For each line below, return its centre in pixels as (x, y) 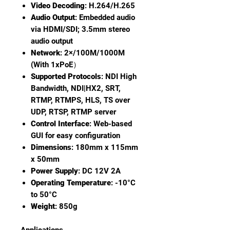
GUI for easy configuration (75, 136)
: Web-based (111, 124)
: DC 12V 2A (99, 171)
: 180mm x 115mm (105, 148)
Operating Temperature (71, 183)
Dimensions (51, 148)
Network (45, 53)
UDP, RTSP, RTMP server (73, 112)
